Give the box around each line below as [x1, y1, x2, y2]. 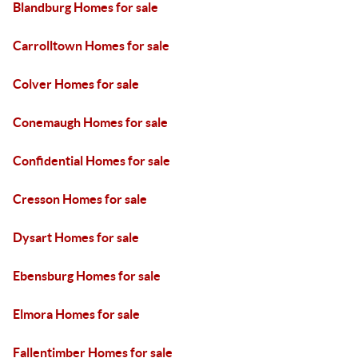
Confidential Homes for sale [13, 153, 170, 168]
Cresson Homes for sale [13, 192, 147, 206]
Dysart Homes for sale [13, 230, 139, 245]
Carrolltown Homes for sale [13, 38, 169, 53]
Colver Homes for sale [13, 77, 139, 91]
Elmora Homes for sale [13, 307, 140, 321]
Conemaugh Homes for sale [13, 115, 168, 129]
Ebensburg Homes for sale [13, 268, 161, 283]
